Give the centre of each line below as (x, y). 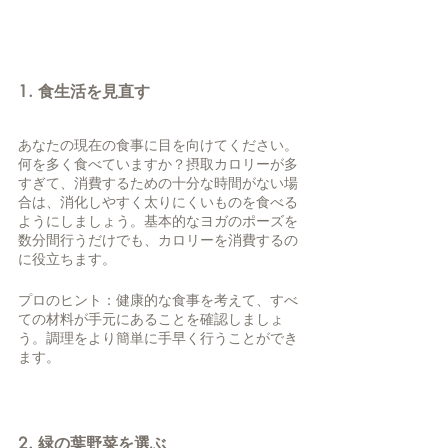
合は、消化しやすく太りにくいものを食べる (158, 202)
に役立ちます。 (68, 259)
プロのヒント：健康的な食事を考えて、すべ (158, 300)
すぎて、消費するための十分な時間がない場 (158, 183)
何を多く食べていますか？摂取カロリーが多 (158, 164)
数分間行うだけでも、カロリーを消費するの (158, 240)
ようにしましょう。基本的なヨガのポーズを (158, 221)
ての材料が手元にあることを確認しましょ (151, 319)
